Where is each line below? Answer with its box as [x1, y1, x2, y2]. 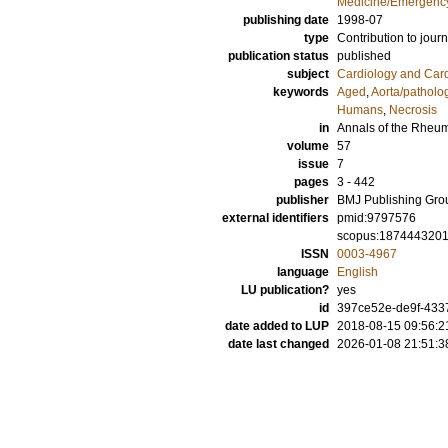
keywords [273, 85, 329, 99]
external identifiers [222, 211, 329, 225]
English [337, 265, 378, 279]
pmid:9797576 [337, 211, 416, 225]
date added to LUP [225, 319, 329, 333]
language [277, 265, 329, 279]
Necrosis [389, 103, 437, 117]
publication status [228, 49, 329, 63]
